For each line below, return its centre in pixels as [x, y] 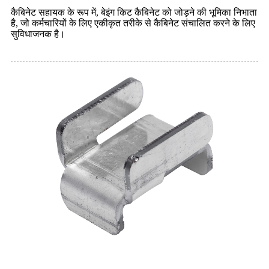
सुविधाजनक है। [38, 34]
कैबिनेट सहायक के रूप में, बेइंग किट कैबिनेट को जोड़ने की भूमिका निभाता [134, 12]
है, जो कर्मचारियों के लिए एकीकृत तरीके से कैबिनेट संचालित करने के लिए [133, 23]
